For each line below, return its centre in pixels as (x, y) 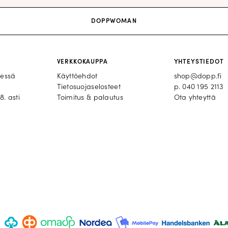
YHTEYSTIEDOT (199, 62)
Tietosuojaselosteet (89, 87)
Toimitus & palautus (90, 98)
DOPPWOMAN (114, 22)
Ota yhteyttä (195, 98)
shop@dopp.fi (197, 76)
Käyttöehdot (77, 76)
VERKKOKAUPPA (82, 62)
